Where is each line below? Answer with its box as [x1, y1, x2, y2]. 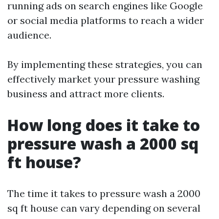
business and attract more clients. [7, 88, 164, 100]
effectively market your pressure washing [7, 73, 199, 85]
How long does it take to [7, 114, 200, 135]
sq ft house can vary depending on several [7, 202, 200, 214]
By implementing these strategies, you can [7, 58, 202, 70]
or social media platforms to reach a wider [7, 14, 204, 26]
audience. [7, 29, 51, 41]
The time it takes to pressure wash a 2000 [7, 187, 200, 199]
